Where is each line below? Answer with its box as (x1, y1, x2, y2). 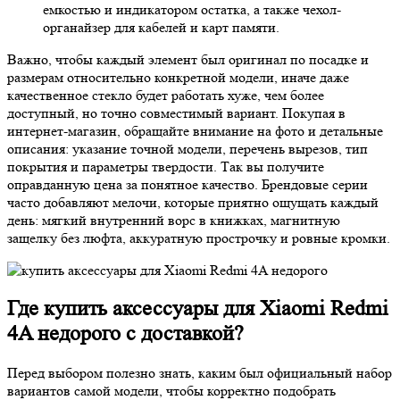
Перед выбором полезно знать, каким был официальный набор (7, 364, 392, 382)
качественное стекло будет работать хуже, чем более (7, 86, 324, 104)
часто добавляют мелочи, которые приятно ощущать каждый (7, 193, 379, 211)
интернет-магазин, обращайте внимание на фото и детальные (7, 121, 383, 139)
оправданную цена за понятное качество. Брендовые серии (7, 175, 368, 193)
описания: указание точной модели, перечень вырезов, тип (7, 139, 368, 157)
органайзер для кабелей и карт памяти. (43, 18, 279, 36)
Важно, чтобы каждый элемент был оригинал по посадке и (7, 50, 369, 68)
